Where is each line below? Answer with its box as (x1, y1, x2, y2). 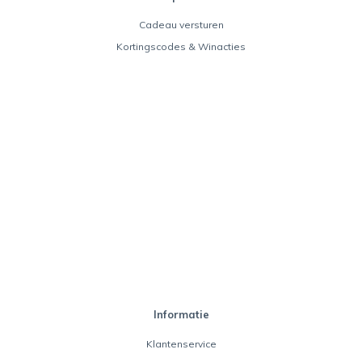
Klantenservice (145, 337, 217, 350)
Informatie (153, 307, 209, 321)
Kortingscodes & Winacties (116, 40, 246, 53)
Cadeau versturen (138, 18, 224, 31)
